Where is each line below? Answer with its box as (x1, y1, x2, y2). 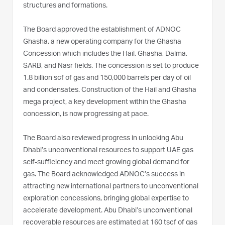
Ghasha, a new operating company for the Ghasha (23, 38, 181, 46)
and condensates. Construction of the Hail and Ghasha (23, 86, 196, 94)
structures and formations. (23, 2, 107, 10)
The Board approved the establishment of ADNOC (23, 26, 181, 34)
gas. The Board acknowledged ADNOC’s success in (23, 171, 185, 178)
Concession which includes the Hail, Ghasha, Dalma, (23, 50, 187, 58)
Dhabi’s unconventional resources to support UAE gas (23, 147, 193, 154)
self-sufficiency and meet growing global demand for (23, 159, 189, 166)
